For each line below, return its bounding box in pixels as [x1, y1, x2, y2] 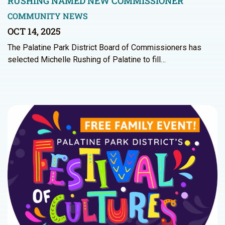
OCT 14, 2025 [8, 25, 61, 38]
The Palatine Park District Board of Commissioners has [8, 43, 201, 53]
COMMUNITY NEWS [8, 11, 88, 22]
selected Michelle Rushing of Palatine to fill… [8, 55, 166, 65]
